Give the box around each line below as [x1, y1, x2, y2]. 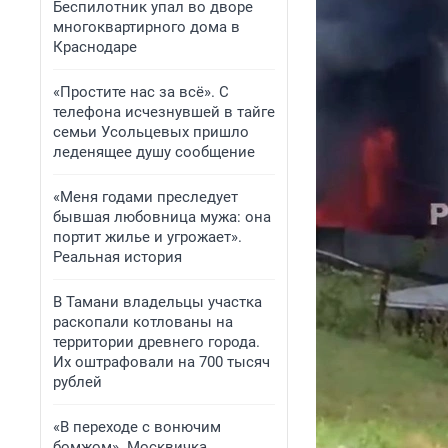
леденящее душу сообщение [53, 143, 255, 161]
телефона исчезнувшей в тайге [53, 103, 275, 121]
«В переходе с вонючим [53, 418, 221, 436]
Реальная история [53, 248, 182, 266]
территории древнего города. [53, 333, 260, 351]
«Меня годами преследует [53, 188, 238, 206]
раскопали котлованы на [53, 313, 233, 331]
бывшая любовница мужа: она [53, 208, 271, 226]
